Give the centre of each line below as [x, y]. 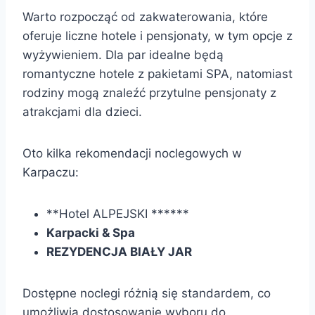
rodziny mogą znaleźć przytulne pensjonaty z [149, 92]
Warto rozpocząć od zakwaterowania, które [145, 17]
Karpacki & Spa [91, 232]
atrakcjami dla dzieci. [82, 111]
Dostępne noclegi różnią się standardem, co [147, 293]
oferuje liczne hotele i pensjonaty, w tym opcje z [157, 36]
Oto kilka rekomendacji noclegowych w [132, 153]
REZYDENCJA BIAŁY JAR [119, 251]
